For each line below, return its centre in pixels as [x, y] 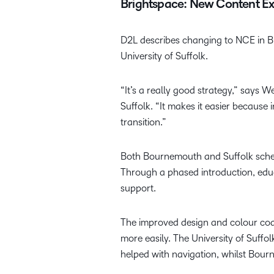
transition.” [143, 122]
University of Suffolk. [164, 56]
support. [138, 188]
